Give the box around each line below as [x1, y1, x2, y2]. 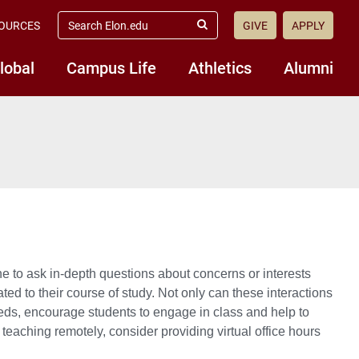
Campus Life [67, 57, 156, 78]
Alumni [284, 57, 333, 78]
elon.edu [57, 23, 103, 38]
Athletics [188, 57, 252, 78]
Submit [200, 25, 236, 38]
